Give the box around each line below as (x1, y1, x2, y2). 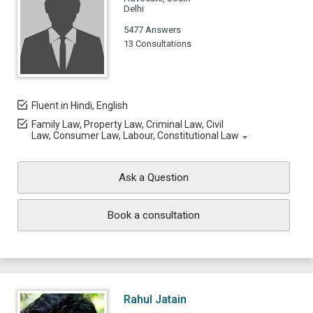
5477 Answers (124, 24, 181, 35)
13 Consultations (124, 38, 191, 49)
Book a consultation (108, 209, 200, 221)
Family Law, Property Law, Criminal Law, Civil (31, 119, 224, 130)
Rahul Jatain (124, 293, 187, 306)
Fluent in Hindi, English (31, 100, 128, 111)
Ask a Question (119, 171, 189, 184)
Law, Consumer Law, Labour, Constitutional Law (31, 130, 239, 141)
